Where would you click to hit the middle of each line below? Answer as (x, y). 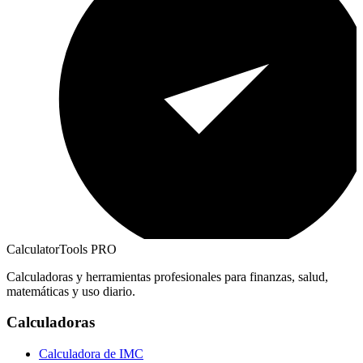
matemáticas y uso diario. (71, 291)
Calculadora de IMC (91, 353)
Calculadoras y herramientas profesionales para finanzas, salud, (167, 276)
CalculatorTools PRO (62, 249)
